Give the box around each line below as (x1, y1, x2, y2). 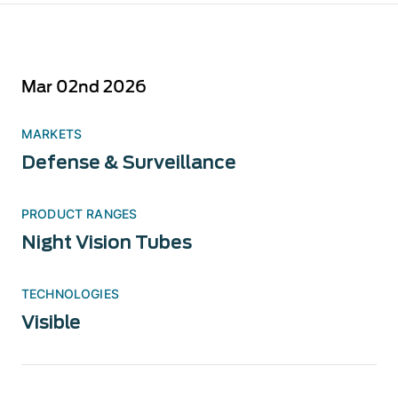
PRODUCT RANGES (21, 206, 138, 221)
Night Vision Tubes (21, 232, 192, 253)
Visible (21, 312, 81, 333)
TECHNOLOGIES (21, 286, 119, 301)
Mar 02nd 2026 (21, 77, 147, 96)
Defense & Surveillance (21, 152, 236, 173)
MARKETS (21, 126, 83, 141)
